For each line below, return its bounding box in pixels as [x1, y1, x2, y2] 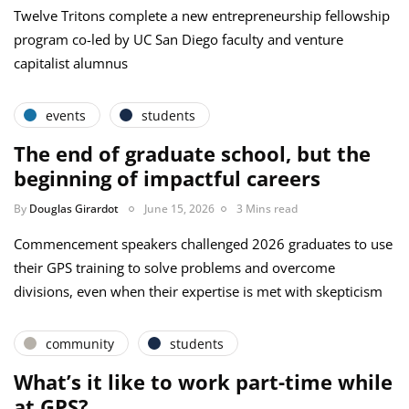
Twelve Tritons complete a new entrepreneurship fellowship [14, 6, 390, 26]
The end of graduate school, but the [14, 140, 371, 168]
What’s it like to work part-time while [14, 368, 393, 396]
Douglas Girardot [29, 201, 119, 217]
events [46, 106, 86, 124]
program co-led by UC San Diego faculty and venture [14, 30, 343, 49]
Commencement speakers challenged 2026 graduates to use [14, 235, 393, 254]
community [46, 334, 114, 352]
